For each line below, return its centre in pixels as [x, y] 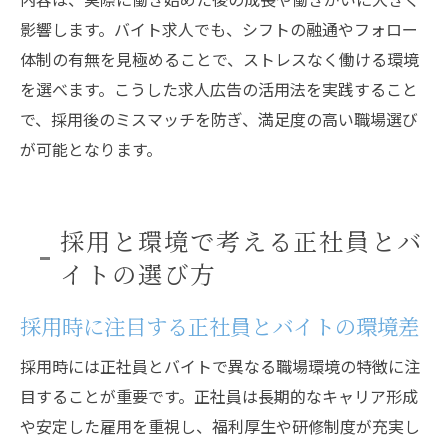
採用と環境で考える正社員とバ [242, 240]
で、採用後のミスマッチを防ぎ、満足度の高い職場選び [219, 119]
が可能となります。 [91, 149]
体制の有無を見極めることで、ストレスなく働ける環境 [219, 59]
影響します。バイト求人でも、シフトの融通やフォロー [219, 29]
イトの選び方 [138, 273]
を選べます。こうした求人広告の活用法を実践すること [219, 89]
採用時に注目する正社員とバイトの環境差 [219, 325]
